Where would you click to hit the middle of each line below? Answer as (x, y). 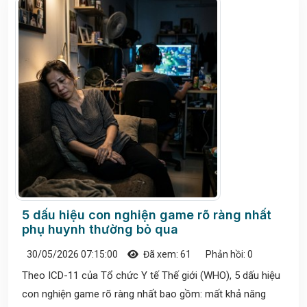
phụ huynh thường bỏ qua (100, 230)
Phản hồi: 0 (228, 255)
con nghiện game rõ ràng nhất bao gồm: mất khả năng (144, 294)
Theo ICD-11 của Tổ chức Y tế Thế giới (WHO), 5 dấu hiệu (151, 276)
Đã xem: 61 (166, 255)
